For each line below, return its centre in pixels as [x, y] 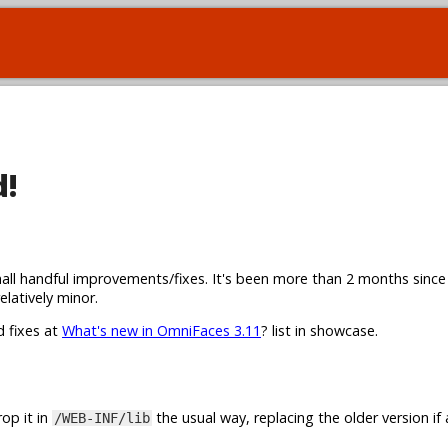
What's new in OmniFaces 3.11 [161, 331]
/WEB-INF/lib [102, 418]
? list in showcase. [319, 331]
